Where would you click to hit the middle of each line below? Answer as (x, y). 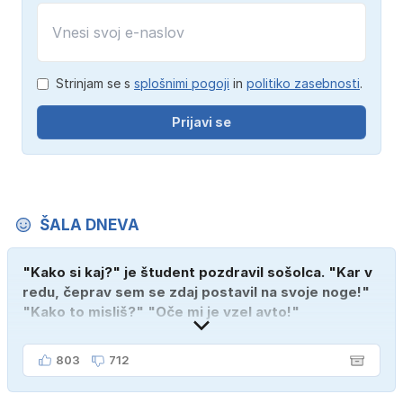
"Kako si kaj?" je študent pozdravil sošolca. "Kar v (197, 273)
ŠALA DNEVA (90, 225)
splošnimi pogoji (182, 84)
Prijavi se (201, 122)
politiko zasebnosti (303, 84)
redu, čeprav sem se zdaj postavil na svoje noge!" (196, 292)
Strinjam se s (95, 84)
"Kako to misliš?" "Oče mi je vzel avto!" (161, 312)
